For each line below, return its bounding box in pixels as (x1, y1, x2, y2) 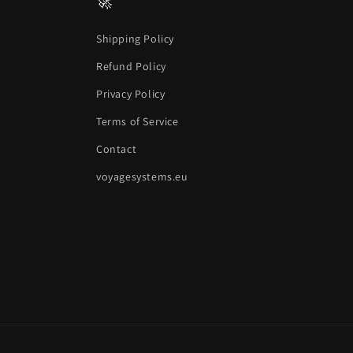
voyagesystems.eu (96, 169, 188, 184)
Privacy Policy (96, 87, 165, 102)
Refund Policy (96, 59, 166, 74)
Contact (96, 142, 137, 157)
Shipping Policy (96, 32, 174, 46)
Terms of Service (96, 114, 179, 129)
